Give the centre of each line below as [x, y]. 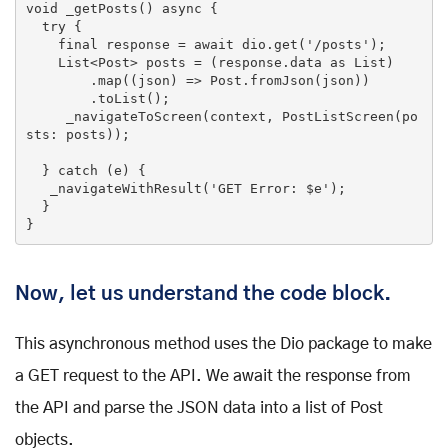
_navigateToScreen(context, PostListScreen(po [45, 117]
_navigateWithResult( [129, 189]
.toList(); [57, 99]
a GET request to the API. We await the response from [213, 375]
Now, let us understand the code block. [203, 293]
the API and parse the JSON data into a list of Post [199, 407]
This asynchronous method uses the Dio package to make [223, 343]
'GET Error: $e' [269, 189]
